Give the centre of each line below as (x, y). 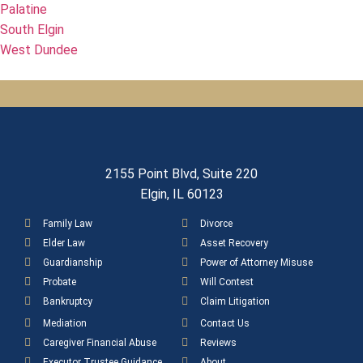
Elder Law (64, 243)
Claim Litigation (235, 301)
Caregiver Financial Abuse (99, 342)
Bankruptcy (67, 301)
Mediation (64, 323)
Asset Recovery (234, 243)
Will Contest (226, 282)
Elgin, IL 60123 (181, 194)
